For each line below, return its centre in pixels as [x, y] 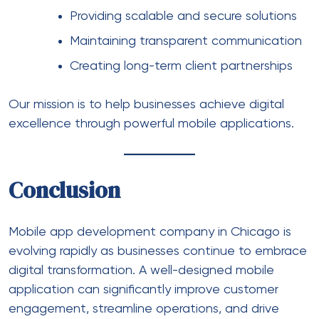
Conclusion [64, 190]
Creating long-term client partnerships [181, 66]
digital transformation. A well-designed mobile [141, 270]
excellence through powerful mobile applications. [151, 124]
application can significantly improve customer [143, 289]
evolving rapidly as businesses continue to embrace [158, 251]
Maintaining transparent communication [186, 41]
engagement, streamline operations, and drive [144, 309]
